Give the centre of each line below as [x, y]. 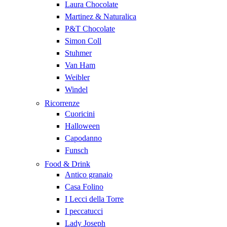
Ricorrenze [62, 103]
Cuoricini [80, 114]
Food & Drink [67, 164]
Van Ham [80, 65]
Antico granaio [89, 175]
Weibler [77, 77]
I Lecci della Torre [94, 199]
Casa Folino [84, 187]
